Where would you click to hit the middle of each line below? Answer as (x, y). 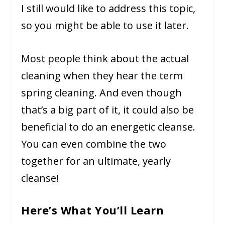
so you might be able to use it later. (105, 25)
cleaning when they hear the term (102, 75)
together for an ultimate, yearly (96, 161)
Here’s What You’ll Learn (93, 210)
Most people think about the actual (105, 58)
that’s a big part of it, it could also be (108, 109)
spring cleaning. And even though (102, 92)
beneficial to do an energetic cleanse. (108, 127)
